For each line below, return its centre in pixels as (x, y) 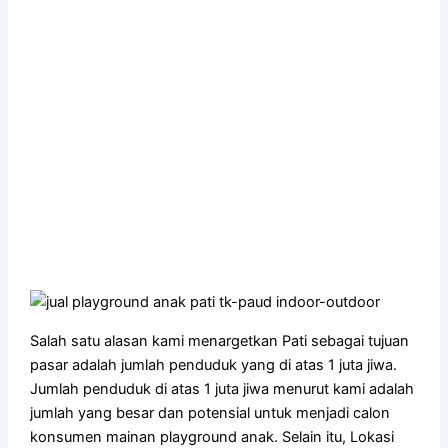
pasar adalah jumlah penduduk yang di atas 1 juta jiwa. (214, 364)
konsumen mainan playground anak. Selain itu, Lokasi (212, 436)
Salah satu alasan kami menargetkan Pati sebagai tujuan (220, 340)
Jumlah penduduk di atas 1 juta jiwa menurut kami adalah (222, 388)
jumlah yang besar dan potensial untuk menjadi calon (210, 412)
